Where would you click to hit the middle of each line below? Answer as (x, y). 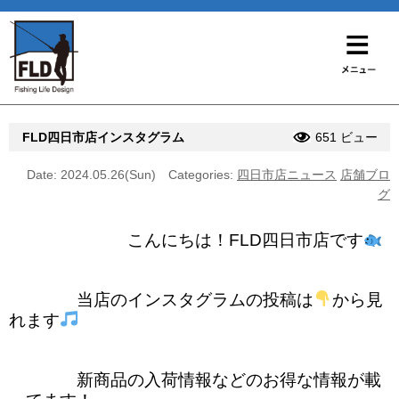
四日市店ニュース (287, 174)
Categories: (203, 174)
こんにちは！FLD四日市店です (186, 240)
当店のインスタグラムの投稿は (161, 299)
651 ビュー (346, 137)
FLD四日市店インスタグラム (103, 137)
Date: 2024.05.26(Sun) (91, 174)
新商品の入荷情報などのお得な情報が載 (195, 379)
